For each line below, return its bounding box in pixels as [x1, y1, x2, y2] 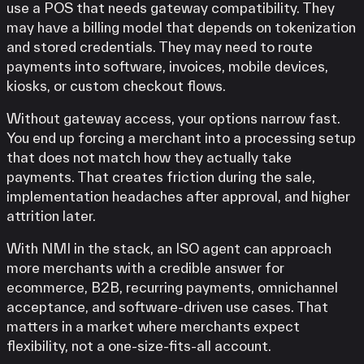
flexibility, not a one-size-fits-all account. [6, 338, 271, 354]
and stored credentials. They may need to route [6, 39, 313, 55]
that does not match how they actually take [6, 149, 292, 166]
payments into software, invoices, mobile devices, [6, 58, 328, 75]
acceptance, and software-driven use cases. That [6, 299, 328, 315]
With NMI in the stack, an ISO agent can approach [6, 240, 331, 257]
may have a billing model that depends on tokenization [6, 19, 356, 36]
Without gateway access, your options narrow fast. [6, 110, 340, 127]
